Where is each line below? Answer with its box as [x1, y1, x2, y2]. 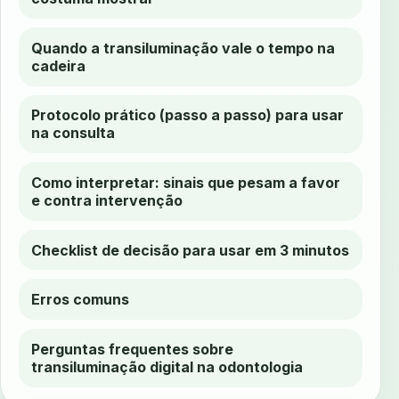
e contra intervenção [31, 191, 183, 210]
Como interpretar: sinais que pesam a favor [31, 174, 341, 192]
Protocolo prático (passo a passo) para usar [31, 106, 345, 125]
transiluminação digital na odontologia [31, 357, 304, 376]
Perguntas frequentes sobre [31, 339, 234, 358]
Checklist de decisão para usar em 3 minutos [31, 240, 350, 259]
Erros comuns [31, 290, 130, 309]
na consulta [31, 124, 116, 142]
